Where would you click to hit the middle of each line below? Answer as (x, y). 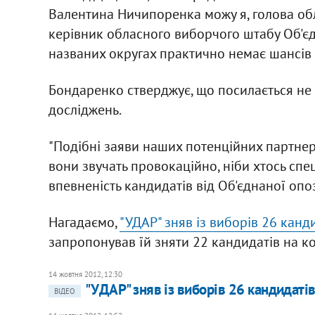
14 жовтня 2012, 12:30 (85, 274)
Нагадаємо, (84, 222)
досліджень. (85, 109)
